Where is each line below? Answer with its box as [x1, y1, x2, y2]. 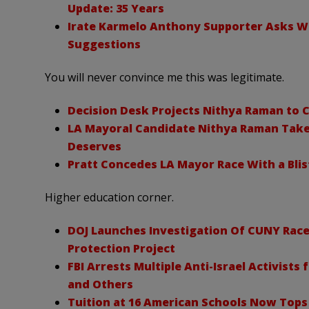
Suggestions [67, 37, 141, 52]
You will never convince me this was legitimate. [44, 70, 284, 86]
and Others [67, 277, 133, 292]
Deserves [67, 139, 121, 154]
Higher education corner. [44, 190, 174, 206]
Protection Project [67, 241, 175, 257]
